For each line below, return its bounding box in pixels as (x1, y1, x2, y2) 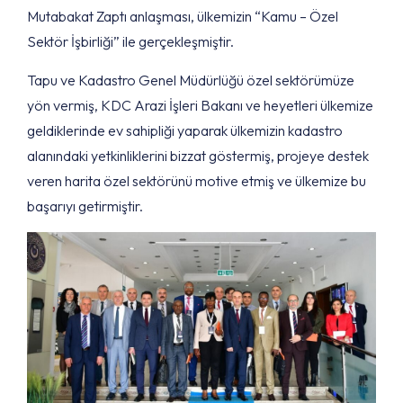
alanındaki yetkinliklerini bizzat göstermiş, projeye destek (27, 146, 369, 165)
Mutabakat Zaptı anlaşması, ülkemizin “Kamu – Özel (27, 6, 338, 25)
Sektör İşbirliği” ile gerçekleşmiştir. (27, 31, 234, 50)
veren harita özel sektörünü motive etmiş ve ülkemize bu (27, 171, 366, 190)
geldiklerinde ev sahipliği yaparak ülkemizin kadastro (27, 121, 343, 139)
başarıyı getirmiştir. (27, 196, 143, 215)
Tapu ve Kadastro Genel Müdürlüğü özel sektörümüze (27, 70, 354, 89)
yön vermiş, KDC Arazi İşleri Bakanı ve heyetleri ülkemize (27, 95, 373, 114)
